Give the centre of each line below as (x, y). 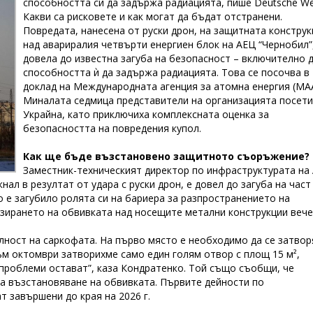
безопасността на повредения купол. (112, 128)
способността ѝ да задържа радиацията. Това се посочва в (166, 72)
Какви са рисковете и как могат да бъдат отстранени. (152, 16)
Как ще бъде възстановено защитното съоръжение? (166, 156)
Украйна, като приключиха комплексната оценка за (146, 114)
